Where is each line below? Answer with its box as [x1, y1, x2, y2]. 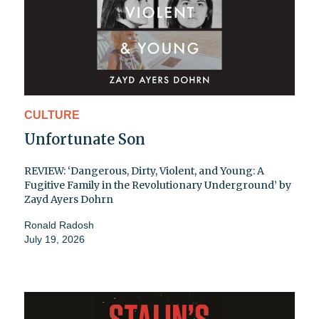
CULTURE [24, 109, 80, 122]
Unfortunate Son [24, 130, 145, 149]
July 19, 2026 [24, 234, 85, 246]
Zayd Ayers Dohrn [24, 193, 113, 206]
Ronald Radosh [24, 219, 94, 231]
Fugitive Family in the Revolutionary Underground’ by [24, 179, 291, 192]
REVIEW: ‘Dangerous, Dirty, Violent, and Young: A [24, 164, 264, 178]
